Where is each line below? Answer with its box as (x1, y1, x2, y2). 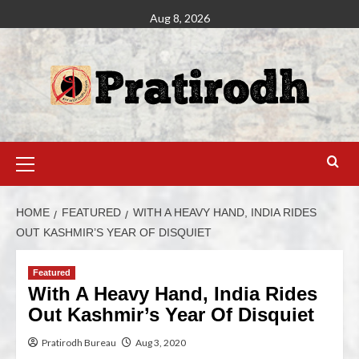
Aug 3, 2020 (135, 337, 186, 349)
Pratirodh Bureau (42, 337, 116, 349)
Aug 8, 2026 (149, 11, 210, 25)
